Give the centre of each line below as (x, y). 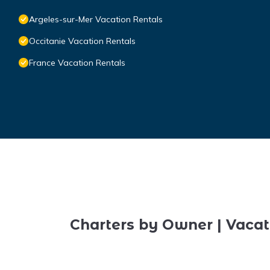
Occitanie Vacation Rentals (82, 41)
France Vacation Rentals (77, 63)
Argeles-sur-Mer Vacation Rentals (96, 20)
